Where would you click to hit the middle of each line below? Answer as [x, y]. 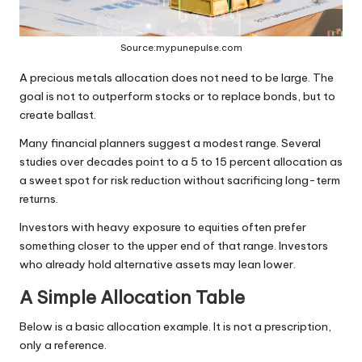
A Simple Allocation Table [132, 298]
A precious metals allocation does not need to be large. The [177, 78]
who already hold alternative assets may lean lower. [158, 265]
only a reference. [63, 345]
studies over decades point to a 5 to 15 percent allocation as [181, 162]
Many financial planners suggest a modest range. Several [170, 143]
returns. [39, 199]
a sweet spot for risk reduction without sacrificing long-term [180, 181]
